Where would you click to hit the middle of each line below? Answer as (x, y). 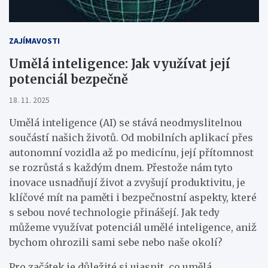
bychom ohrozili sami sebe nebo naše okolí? (116, 242)
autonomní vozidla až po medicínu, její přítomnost (131, 152)
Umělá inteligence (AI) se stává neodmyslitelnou (126, 122)
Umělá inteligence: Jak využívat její (120, 63)
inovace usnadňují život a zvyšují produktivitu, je (127, 182)
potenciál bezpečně (68, 79)
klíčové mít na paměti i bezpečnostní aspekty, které (133, 197)
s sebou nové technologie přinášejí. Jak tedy (114, 212)
